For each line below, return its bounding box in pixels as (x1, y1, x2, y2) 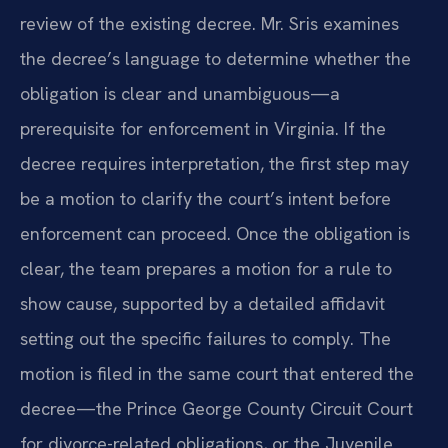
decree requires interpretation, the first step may (20, 151, 409, 175)
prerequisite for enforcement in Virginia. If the (20, 116, 386, 140)
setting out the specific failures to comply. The (20, 326, 391, 350)
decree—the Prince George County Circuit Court (20, 396, 413, 420)
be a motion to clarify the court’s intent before (20, 186, 391, 210)
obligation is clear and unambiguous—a (20, 81, 340, 105)
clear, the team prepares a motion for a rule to (20, 256, 392, 280)
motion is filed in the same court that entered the (20, 361, 414, 385)
